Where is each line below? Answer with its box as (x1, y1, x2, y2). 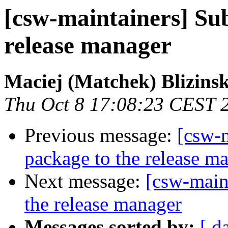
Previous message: (24, 124, 177, 147)
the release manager (24, 193, 182, 215)
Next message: (24, 170, 146, 192)
